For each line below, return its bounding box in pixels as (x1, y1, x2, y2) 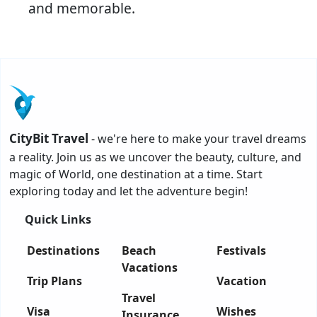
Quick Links (25, 212, 91, 227)
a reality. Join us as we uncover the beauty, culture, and (9, 149, 301, 165)
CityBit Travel (9, 130, 88, 146)
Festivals (217, 243, 266, 258)
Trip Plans (27, 273, 82, 289)
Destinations (27, 243, 100, 258)
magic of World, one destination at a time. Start (9, 166, 263, 182)
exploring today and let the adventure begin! (9, 183, 248, 199)
